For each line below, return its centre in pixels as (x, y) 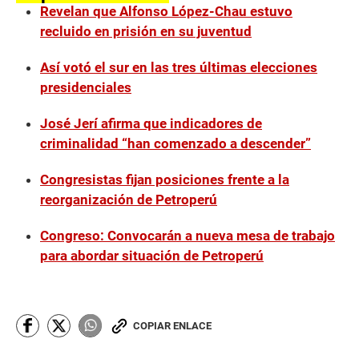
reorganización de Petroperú (129, 199)
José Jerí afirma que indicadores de (151, 123)
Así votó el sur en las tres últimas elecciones (179, 67)
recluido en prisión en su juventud (146, 31)
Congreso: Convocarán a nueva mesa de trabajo (188, 235)
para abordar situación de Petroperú (152, 255)
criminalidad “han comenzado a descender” (175, 143)
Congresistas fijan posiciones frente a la (165, 179)
